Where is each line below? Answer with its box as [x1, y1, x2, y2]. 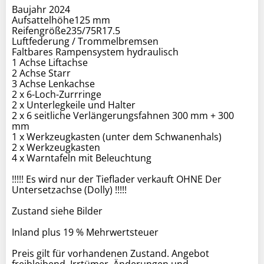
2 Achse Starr [12, 66, 71, 80]
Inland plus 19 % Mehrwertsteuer [12, 225, 159, 239]
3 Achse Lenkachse [12, 77, 95, 90]
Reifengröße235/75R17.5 [12, 24, 120, 37]
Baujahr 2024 [12, 2, 70, 16]
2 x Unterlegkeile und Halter [12, 98, 136, 111]
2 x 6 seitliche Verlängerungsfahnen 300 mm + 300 [12, 108, 234, 122]
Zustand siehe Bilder [12, 204, 103, 217]
